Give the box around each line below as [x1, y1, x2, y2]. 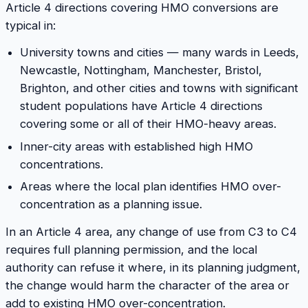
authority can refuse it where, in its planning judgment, [5, 260, 300, 274]
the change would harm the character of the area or [5, 278, 289, 292]
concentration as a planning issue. [19, 197, 202, 212]
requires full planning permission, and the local [5, 242, 257, 256]
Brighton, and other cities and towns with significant [19, 81, 298, 96]
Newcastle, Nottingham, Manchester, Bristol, [19, 63, 262, 78]
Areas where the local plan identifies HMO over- [19, 179, 281, 194]
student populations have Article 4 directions [19, 99, 263, 113]
